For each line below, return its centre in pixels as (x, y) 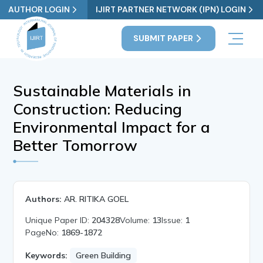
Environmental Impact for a (112, 127)
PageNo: (43, 232)
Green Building (104, 255)
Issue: (173, 220)
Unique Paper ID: (59, 220)
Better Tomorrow (75, 145)
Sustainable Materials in (102, 90)
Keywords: (47, 255)
